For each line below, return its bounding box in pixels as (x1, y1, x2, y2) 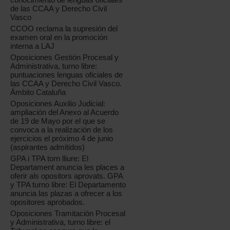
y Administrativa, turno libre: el (10, 218, 111, 227)
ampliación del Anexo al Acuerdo (10, 108, 119, 117)
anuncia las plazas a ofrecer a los (10, 189, 123, 198)
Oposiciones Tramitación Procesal (10, 209, 126, 218)
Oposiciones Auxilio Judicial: (10, 99, 106, 108)
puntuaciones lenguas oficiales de (10, 70, 123, 80)
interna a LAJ (10, 42, 55, 51)
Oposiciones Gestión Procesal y (10, 53, 119, 62)
